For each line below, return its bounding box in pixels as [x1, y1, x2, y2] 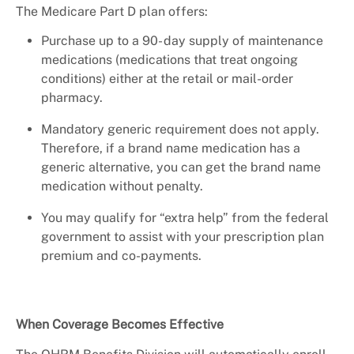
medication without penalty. [41, 179, 206, 194]
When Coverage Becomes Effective [16, 317, 224, 333]
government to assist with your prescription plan [41, 229, 324, 245]
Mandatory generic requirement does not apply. [41, 122, 319, 137]
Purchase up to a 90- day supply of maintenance [41, 33, 323, 49]
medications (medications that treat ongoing [41, 52, 298, 68]
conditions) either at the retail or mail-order [41, 71, 293, 87]
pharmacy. [41, 90, 106, 106]
